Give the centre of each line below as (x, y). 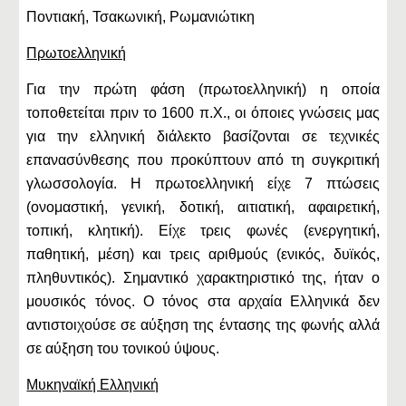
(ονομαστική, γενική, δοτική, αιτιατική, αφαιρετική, (203, 207)
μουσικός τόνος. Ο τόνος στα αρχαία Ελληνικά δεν (203, 301)
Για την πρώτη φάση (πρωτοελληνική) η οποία (203, 89)
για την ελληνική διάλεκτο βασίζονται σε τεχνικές (203, 136)
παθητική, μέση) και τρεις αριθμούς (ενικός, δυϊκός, (203, 254)
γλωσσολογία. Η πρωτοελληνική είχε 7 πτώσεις (203, 184)
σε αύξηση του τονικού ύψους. (123, 348)
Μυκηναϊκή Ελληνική (93, 385)
